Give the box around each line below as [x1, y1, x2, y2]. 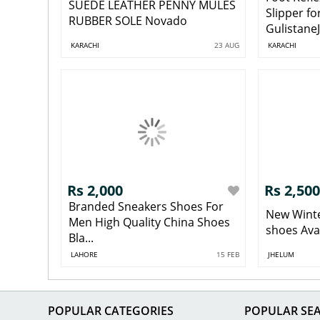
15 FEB [216, 249, 240, 260]
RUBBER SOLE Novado [68, 12, 187, 29]
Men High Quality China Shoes [68, 214, 230, 231]
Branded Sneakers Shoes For [68, 199, 224, 215]
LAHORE [70, 249, 98, 260]
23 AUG [214, 39, 240, 50]
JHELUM [267, 249, 294, 260]
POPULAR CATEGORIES [48, 302, 174, 319]
